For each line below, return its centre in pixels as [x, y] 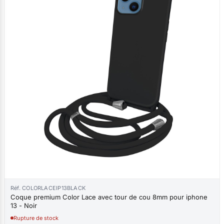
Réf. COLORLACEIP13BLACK [48, 188]
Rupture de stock [36, 218]
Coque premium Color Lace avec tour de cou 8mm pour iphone [109, 197]
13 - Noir [24, 205]
